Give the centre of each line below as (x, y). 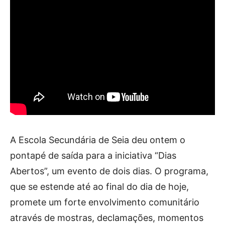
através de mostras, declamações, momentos (107, 218)
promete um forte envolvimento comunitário (105, 202)
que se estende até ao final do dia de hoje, (99, 187)
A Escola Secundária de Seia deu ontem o (98, 140)
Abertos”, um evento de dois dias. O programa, (109, 171)
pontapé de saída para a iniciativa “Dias (93, 155)
